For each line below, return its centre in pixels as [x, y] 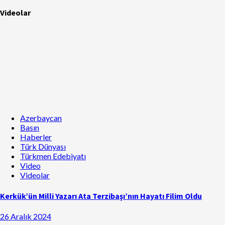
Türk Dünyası [43, 147]
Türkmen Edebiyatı [53, 156]
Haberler [36, 137]
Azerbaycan [41, 118]
